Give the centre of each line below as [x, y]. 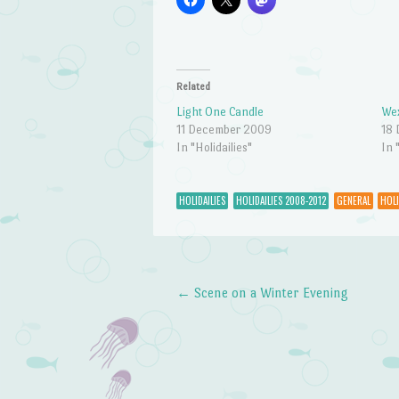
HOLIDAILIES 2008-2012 [281, 200]
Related [193, 87]
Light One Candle [220, 112]
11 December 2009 [224, 130]
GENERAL [353, 200]
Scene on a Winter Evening [269, 292]
